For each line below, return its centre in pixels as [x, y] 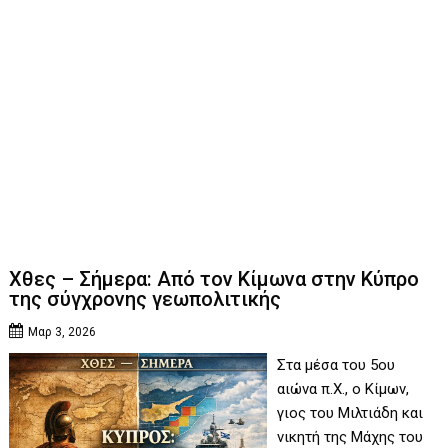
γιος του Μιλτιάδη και [349, 413]
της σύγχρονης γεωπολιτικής [145, 299]
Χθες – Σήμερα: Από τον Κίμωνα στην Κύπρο [214, 279]
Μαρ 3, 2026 [62, 332]
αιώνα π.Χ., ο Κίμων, [342, 389]
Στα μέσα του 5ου [335, 365]
